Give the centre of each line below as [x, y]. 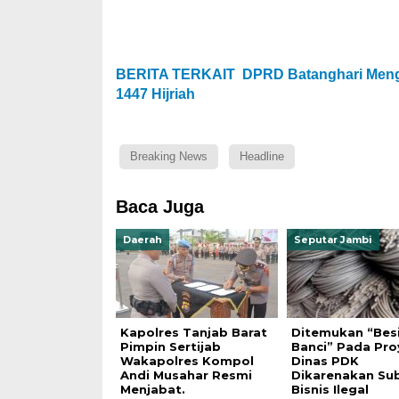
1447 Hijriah [155, 94]
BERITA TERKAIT [175, 74]
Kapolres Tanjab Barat [193, 332]
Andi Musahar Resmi [186, 375]
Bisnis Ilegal [330, 389]
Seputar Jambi [333, 240]
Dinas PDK [325, 361]
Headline [261, 156]
